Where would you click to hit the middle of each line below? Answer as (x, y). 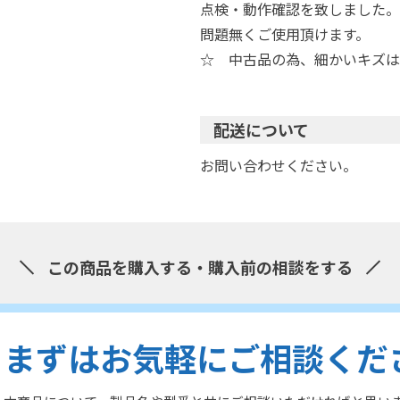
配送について (261, 129)
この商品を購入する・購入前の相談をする (200, 267)
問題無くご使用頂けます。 (285, 34)
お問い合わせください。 (279, 165)
